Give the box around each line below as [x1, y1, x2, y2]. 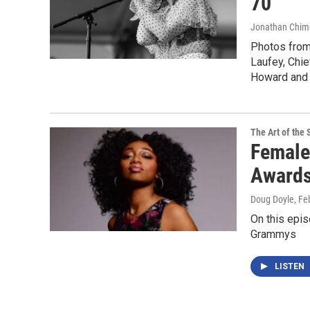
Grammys [250, 228, 296, 241]
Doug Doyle [250, 194, 294, 205]
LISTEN [275, 262, 307, 271]
